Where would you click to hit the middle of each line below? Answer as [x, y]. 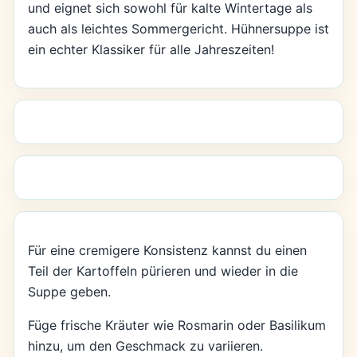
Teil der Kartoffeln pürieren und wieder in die [163, 271]
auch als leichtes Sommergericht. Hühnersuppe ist [178, 28]
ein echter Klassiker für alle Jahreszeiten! [151, 49]
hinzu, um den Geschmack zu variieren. [145, 345]
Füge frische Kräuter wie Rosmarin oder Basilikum [177, 325]
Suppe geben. [69, 291]
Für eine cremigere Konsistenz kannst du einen [167, 250]
